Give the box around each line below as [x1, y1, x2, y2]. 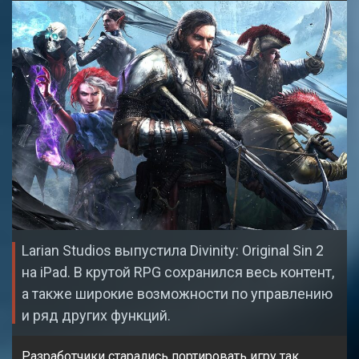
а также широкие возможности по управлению [22, 284, 333, 302]
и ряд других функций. [22, 306, 171, 324]
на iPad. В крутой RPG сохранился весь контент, [22, 263, 334, 280]
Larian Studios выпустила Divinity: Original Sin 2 [22, 241, 324, 259]
